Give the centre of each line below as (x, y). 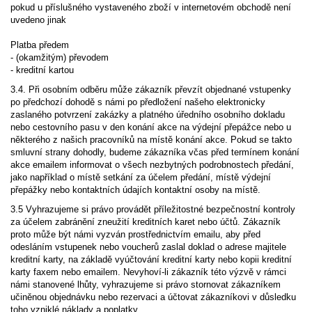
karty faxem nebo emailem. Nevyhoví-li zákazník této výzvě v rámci (148, 272)
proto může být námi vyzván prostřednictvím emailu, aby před (135, 234)
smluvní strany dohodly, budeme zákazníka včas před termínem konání (155, 152)
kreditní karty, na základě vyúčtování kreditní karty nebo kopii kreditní (151, 259)
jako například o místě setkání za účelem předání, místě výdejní (141, 177)
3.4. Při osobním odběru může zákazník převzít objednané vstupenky (151, 89)
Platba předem (40, 45)
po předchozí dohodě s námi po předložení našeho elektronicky (138, 102)
